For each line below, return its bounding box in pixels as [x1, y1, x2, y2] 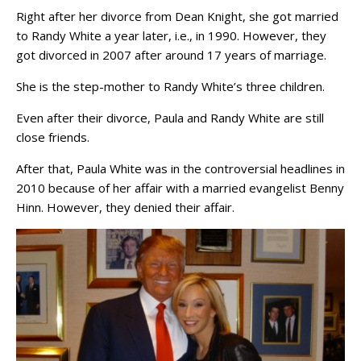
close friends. [16, 129, 89, 146]
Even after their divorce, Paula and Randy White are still [16, 110, 324, 127]
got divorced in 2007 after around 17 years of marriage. [16, 47, 326, 64]
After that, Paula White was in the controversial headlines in [16, 160, 345, 177]
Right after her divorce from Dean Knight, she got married [16, 8, 338, 25]
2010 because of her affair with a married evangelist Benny [16, 180, 344, 197]
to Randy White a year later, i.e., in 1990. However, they [16, 27, 326, 44]
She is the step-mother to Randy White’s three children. [16, 78, 325, 95]
